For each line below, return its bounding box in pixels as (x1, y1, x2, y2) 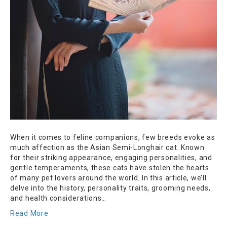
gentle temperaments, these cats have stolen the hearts (10, 163, 209, 172)
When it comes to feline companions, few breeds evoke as (10, 133, 215, 141)
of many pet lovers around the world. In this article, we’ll (10, 173, 207, 182)
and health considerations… (10, 194, 107, 202)
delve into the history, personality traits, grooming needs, (10, 183, 211, 192)
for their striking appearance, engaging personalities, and (10, 153, 212, 162)
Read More (10, 209, 49, 217)
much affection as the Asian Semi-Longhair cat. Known (10, 143, 205, 152)
